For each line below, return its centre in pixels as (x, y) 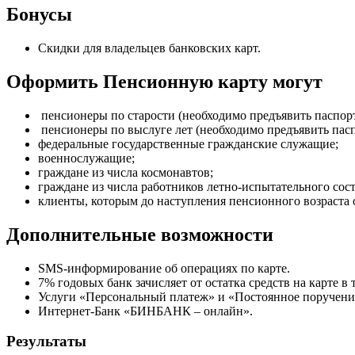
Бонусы (39, 15)
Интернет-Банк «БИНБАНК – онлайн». (145, 311)
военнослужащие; (86, 158)
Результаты (46, 342)
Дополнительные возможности (140, 234)
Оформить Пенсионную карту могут (164, 81)
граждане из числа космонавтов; (126, 172)
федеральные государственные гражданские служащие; (188, 143)
